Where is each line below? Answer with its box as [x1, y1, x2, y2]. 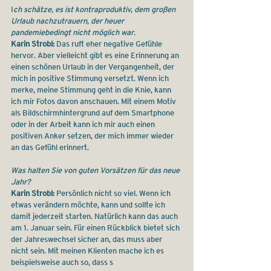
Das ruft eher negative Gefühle [54, 38, 164, 49]
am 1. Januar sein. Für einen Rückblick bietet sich [11, 222, 181, 233]
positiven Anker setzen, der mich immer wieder [11, 130, 175, 141]
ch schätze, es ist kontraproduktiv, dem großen [13, 4, 177, 15]
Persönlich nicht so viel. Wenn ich [54, 188, 172, 198]
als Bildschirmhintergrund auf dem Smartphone [11, 107, 176, 118]
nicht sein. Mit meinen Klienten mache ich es [11, 245, 166, 256]
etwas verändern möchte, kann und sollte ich [11, 199, 167, 210]
